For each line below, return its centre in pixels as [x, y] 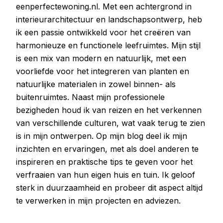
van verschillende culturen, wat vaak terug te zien [111, 123]
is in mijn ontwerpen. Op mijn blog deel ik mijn [102, 136]
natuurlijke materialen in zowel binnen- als [96, 84]
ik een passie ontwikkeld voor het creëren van [103, 32]
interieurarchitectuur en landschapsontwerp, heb [109, 19]
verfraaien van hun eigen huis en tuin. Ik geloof [106, 175]
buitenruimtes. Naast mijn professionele [90, 97]
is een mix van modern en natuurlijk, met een [101, 58]
